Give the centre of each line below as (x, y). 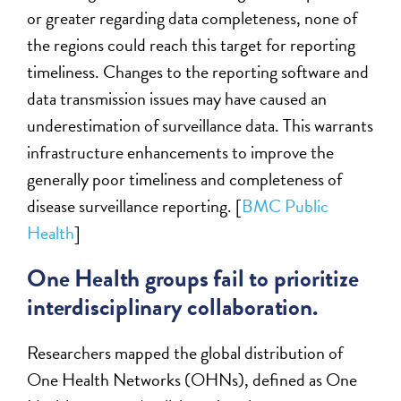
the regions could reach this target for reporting (192, 44)
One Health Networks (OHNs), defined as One (192, 379)
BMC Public (286, 205)
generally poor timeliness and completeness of (185, 179)
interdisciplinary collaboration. (172, 307)
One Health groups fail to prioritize (193, 278)
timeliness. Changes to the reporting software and (198, 71)
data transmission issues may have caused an (177, 98)
